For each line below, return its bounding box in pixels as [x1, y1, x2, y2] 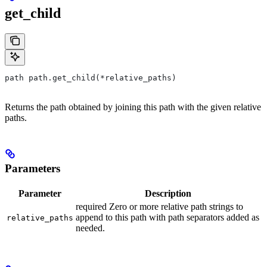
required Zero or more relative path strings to [76, 201, 243, 212]
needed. [76, 222, 105, 233]
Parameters [5, 162, 60, 175]
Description [145, 188, 191, 198]
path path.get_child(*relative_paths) [5, 73, 176, 82]
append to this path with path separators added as [76, 212, 259, 222]
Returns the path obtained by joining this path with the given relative [5, 101, 261, 112]
